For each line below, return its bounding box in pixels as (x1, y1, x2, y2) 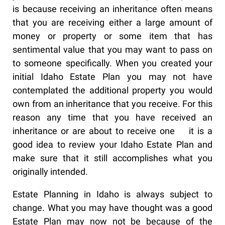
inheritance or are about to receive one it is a (13, 126, 212, 137)
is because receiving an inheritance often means (13, 4, 212, 15)
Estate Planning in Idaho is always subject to (13, 189, 212, 200)
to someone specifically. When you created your (13, 58, 212, 69)
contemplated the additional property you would (13, 85, 212, 96)
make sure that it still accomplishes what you (13, 153, 212, 164)
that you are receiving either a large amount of (13, 17, 212, 28)
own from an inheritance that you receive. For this (13, 98, 212, 109)
